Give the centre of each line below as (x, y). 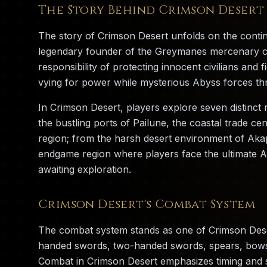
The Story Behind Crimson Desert (151, 10)
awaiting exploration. (85, 169)
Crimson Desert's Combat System (147, 204)
